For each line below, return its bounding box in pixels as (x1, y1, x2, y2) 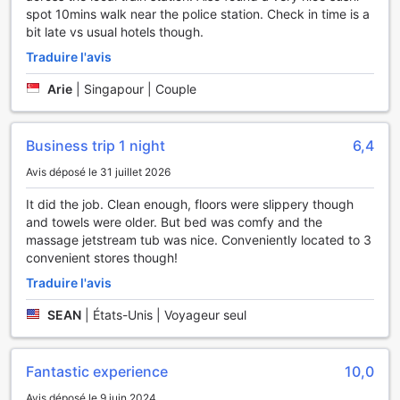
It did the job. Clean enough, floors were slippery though (26, 196, 354, 212)
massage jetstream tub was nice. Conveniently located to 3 (26, 232, 371, 248)
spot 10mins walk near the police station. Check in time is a (26, 6, 370, 22)
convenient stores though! (26, 250, 178, 266)
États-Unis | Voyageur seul (93, 307, 246, 323)
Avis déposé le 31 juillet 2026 (26, 165, 171, 179)
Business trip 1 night (26, 137, 165, 155)
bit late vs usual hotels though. (26, 24, 204, 40)
